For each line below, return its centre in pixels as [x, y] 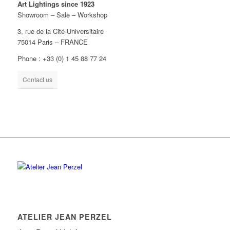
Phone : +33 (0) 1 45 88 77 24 [62, 59]
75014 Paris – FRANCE [52, 42]
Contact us [37, 80]
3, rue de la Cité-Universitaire [60, 31]
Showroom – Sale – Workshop [62, 15]
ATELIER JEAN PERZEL [64, 216]
